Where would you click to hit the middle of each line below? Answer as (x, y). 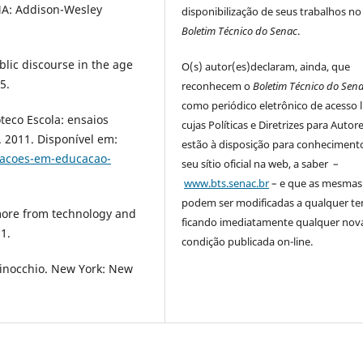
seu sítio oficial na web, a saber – (261, 164)
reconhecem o (218, 86)
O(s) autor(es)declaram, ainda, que (266, 67)
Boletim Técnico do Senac (240, 31)
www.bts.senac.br (227, 184)
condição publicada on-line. (248, 242)
